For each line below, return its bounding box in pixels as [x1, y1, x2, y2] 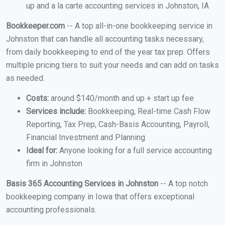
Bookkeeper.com [6, 21, 65, 31]
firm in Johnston [26, 159, 82, 169]
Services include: [26, 106, 86, 117]
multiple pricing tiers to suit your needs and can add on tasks [6, 60, 219, 70]
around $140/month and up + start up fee [49, 93, 194, 103]
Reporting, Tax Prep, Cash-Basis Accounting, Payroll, [26, 120, 209, 130]
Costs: [26, 93, 49, 103]
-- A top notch [158, 179, 208, 189]
